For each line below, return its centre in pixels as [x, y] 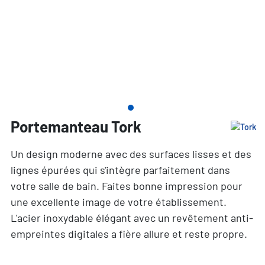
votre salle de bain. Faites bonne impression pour [126, 186]
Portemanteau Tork [76, 126]
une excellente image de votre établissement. [118, 202]
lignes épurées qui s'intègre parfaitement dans [120, 170]
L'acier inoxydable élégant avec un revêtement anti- [132, 218]
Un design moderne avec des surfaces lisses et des [131, 154]
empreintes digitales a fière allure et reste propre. [129, 234]
